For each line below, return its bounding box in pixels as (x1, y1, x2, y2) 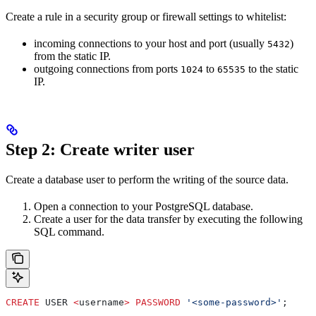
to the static (245, 62, 298, 75)
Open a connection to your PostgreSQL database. (34, 200, 253, 212)
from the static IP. (34, 49, 111, 62)
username (79, 296, 124, 308)
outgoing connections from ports (34, 62, 181, 75)
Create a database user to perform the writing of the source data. (6, 173, 288, 186)
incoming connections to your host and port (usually (34, 37, 267, 49)
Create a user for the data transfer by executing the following (34, 212, 303, 225)
